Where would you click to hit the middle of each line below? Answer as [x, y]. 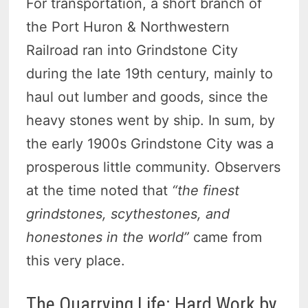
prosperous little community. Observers [154, 167]
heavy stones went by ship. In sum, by [151, 121]
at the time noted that [99, 191]
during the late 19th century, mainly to [150, 74]
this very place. [76, 261]
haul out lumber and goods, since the [147, 97]
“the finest [206, 191]
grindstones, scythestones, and [128, 214]
